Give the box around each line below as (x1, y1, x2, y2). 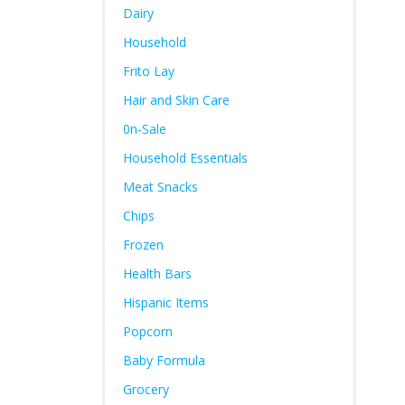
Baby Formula (122, 352, 205, 369)
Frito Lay (122, 62, 174, 80)
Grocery (122, 381, 169, 398)
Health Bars (122, 265, 192, 282)
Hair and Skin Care (122, 91, 230, 108)
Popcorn (122, 323, 173, 340)
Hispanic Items (122, 294, 209, 311)
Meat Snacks (122, 178, 198, 195)
